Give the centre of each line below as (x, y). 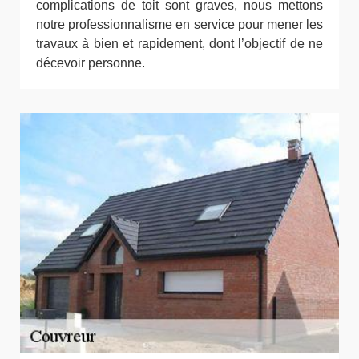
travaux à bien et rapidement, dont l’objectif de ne (179, 44)
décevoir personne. (91, 63)
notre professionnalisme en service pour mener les (179, 25)
